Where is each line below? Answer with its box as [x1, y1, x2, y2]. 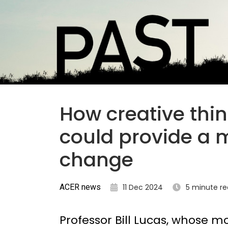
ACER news [60, 182, 101, 192]
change [60, 146, 133, 173]
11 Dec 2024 [123, 182, 163, 192]
